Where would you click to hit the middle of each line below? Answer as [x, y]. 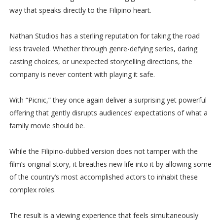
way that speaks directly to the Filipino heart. [80, 10]
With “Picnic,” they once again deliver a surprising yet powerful [108, 100]
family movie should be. [47, 126]
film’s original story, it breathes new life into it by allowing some [110, 164]
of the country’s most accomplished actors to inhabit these [103, 177]
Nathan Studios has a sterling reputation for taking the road [104, 36]
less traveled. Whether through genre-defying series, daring [103, 49]
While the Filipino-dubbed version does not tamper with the [103, 151]
